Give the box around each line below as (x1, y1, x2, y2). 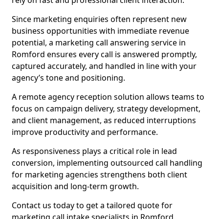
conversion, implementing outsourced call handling (12, 157, 202, 168)
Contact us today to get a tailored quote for (12, 200, 173, 211)
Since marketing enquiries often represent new (12, 14, 187, 24)
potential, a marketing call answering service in (12, 37, 186, 48)
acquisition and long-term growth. (12, 181, 139, 192)
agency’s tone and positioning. (12, 72, 125, 83)
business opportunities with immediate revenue (12, 25, 189, 36)
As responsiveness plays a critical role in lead (12, 146, 177, 156)
